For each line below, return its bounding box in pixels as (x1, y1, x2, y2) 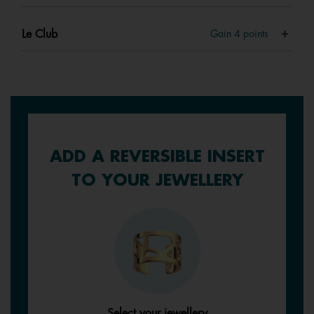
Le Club (22, 28, 57, 40)
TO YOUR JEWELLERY (71, 172, 243, 189)
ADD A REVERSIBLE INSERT (49, 148, 265, 165)
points (240, 29, 269, 39)
